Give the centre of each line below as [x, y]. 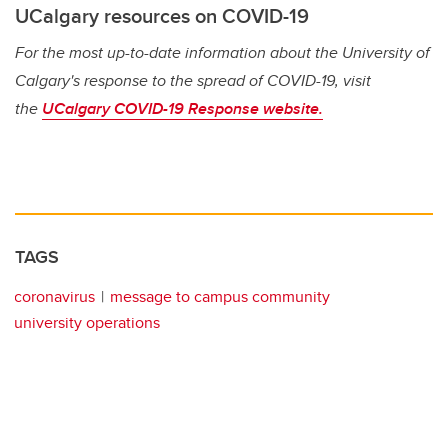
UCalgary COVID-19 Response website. [182, 109]
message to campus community [220, 297]
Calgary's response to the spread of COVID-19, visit [193, 81]
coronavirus [54, 297]
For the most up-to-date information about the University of [222, 53]
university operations [87, 323]
